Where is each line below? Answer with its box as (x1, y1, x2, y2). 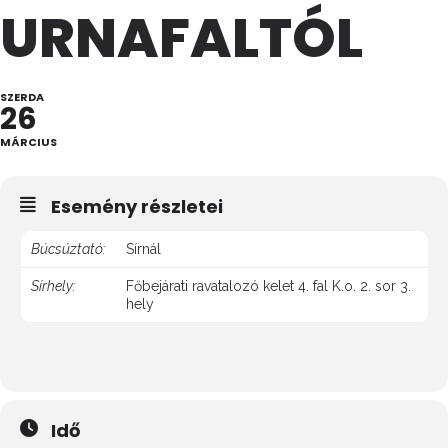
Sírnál (126, 241, 161, 257)
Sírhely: (31, 278, 76, 294)
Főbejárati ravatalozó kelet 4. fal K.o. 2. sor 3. (126, 278, 411, 294)
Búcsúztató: (31, 241, 106, 257)
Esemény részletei (51, 194, 223, 219)
